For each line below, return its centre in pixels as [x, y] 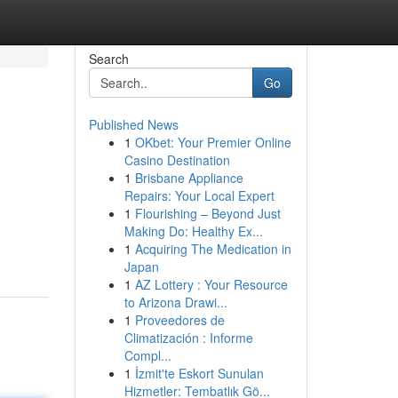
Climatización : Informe [188, 338]
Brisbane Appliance [189, 178]
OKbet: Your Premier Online [213, 142]
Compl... [147, 355]
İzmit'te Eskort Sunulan [199, 373]
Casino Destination [177, 160]
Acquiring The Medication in [213, 249]
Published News [133, 124]
